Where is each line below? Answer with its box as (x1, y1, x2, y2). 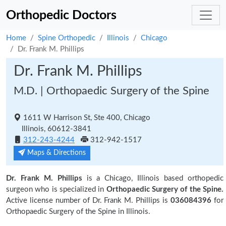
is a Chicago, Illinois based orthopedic (82, 175, 224, 182)
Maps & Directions (25, 149, 86, 156)
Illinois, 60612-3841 (14, 125, 91, 133)
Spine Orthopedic (38, 34, 95, 42)
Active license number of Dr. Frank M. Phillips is (6, 197, 168, 204)
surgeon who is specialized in (6, 186, 106, 193)
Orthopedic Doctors (6, 9, 117, 22)
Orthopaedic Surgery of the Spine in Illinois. (6, 208, 150, 215)
